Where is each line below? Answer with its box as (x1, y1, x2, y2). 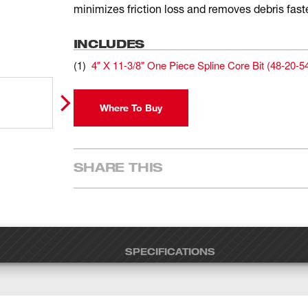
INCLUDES (73, 36, 145, 51)
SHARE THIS (73, 159, 164, 175)
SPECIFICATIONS (124, 245, 215, 257)
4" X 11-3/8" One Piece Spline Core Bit (91, 58, 264, 72)
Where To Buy (99, 102, 162, 113)
